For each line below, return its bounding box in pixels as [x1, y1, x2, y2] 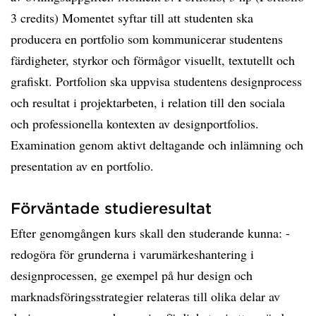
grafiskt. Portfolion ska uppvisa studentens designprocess [11, 73, 302, 90]
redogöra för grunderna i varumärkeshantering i [11, 245, 254, 262]
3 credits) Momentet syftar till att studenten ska [11, 9, 253, 26]
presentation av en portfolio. [11, 157, 154, 174]
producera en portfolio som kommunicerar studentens [11, 30, 283, 47]
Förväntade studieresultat [11, 199, 212, 217]
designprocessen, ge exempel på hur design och [11, 267, 253, 284]
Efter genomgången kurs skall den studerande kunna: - [11, 224, 290, 241]
